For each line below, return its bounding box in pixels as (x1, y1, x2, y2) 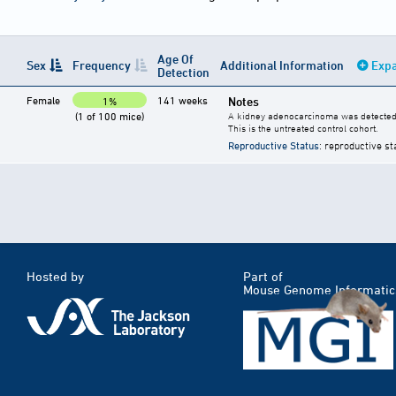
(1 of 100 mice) (75, 110, 144, 123)
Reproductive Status (228, 139, 319, 152)
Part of (243, 269, 283, 285)
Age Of (157, 51, 194, 67)
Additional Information (220, 57, 346, 73)
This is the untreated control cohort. (228, 122, 377, 134)
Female (27, 94, 60, 107)
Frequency (72, 57, 131, 73)
